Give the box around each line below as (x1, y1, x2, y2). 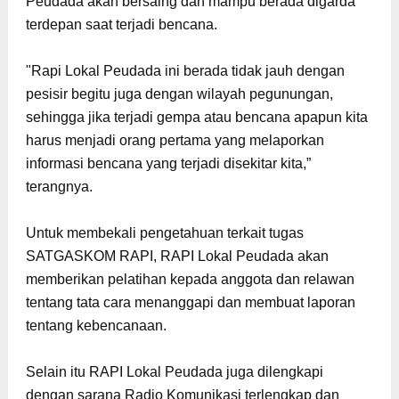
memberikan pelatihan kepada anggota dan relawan (25, 271, 354, 287)
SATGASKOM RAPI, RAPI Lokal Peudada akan (25, 248, 329, 264)
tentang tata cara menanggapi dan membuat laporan (25, 294, 355, 310)
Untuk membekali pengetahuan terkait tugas (25, 224, 304, 240)
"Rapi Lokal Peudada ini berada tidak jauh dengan (25, 62, 345, 78)
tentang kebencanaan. (25, 317, 167, 333)
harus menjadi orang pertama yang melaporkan (25, 132, 324, 148)
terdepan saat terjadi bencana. (25, 16, 217, 32)
